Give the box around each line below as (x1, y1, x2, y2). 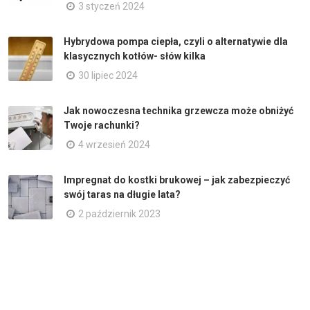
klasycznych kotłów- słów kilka (64, 51, 206, 62)
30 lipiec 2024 (78, 70, 138, 81)
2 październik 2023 (78, 208, 161, 219)
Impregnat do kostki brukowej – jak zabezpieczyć (64, 174, 290, 185)
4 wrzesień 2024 (78, 139, 150, 150)
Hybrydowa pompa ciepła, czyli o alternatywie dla (64, 36, 288, 47)
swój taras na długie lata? (64, 189, 181, 200)
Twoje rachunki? (64, 120, 140, 131)
